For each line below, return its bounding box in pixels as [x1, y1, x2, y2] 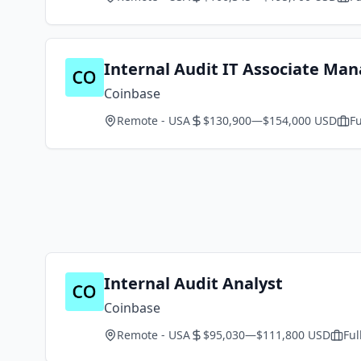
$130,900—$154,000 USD [203, 113, 337, 128]
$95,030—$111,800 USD [203, 327, 330, 342]
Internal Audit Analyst [104, 272, 283, 294]
